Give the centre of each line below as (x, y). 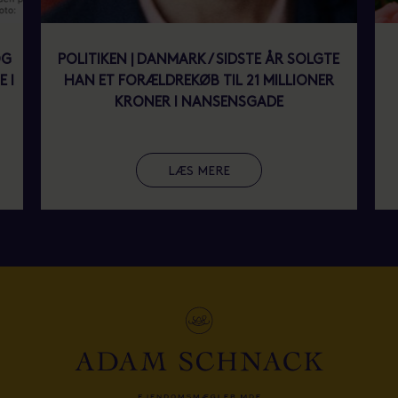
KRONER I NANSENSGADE (199, 103)
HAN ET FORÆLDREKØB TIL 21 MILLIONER (199, 82)
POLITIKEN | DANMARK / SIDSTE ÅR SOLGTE (199, 60)
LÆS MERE (199, 172)
